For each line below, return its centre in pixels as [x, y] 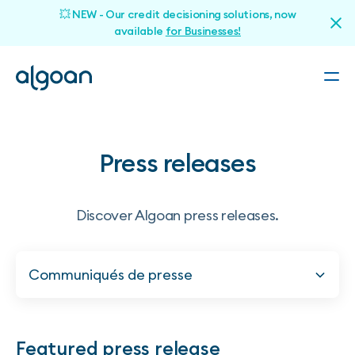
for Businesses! [203, 31]
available [139, 31]
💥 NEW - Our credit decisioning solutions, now [177, 14]
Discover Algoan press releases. [177, 215]
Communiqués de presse [111, 275]
